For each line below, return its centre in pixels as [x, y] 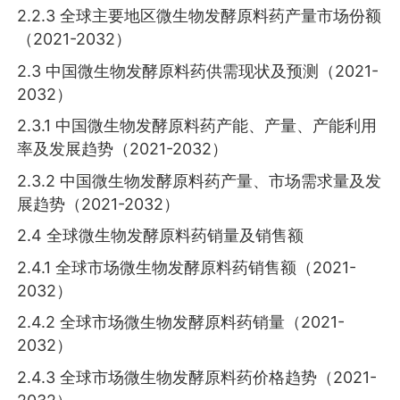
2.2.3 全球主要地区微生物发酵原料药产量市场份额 [200, 16]
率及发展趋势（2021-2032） [123, 149]
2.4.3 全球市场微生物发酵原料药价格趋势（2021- [197, 377]
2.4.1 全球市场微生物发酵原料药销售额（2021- [187, 267]
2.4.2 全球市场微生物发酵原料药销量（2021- [181, 322]
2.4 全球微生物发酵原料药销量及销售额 [161, 236]
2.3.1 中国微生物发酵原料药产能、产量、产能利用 [197, 126]
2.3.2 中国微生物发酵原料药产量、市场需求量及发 [200, 180]
